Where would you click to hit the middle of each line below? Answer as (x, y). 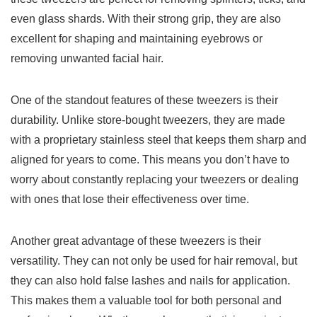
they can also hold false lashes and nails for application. (150, 281)
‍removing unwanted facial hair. (87, 59)
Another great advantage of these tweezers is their (136, 241)
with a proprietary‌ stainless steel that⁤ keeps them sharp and (158, 140)
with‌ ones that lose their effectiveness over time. (130, 200)
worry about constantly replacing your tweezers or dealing (155, 180)
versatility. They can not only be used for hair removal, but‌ (154, 261)
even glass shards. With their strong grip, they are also (146, 19)
